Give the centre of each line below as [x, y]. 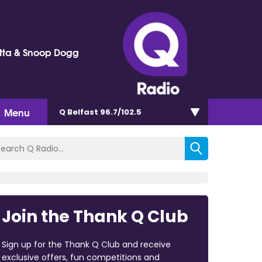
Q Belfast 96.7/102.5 [100, 112]
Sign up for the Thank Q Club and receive [86, 244]
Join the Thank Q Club [95, 216]
